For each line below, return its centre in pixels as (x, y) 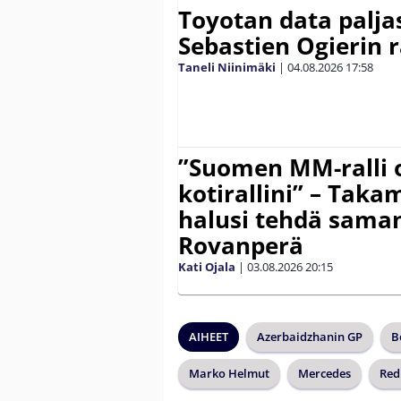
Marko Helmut (229, 374)
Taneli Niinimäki (227, 68)
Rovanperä (241, 246)
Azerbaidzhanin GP (310, 337)
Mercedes (324, 374)
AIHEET (209, 337)
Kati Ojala (207, 267)
